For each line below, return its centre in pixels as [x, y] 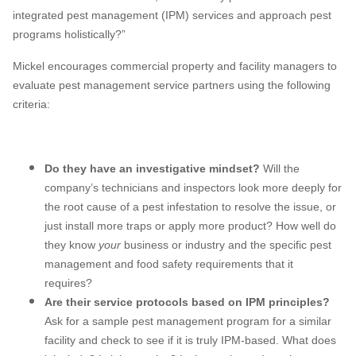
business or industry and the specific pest [226, 244]
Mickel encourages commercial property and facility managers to [175, 66]
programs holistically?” [69, 34]
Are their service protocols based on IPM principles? [187, 302]
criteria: [31, 104]
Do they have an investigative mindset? [152, 168]
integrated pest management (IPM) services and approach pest [172, 15]
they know [72, 244]
